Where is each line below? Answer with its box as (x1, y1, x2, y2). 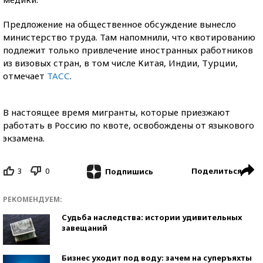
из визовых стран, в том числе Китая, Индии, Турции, (3, 57, 238, 69)
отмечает (3, 70, 47, 82)
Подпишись (104, 166, 153, 177)
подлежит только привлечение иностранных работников (3, 44, 253, 56)
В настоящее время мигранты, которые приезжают (3, 106, 230, 118)
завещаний (62, 222, 107, 233)
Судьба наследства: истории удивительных (62, 211, 242, 222)
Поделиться (191, 166, 242, 176)
